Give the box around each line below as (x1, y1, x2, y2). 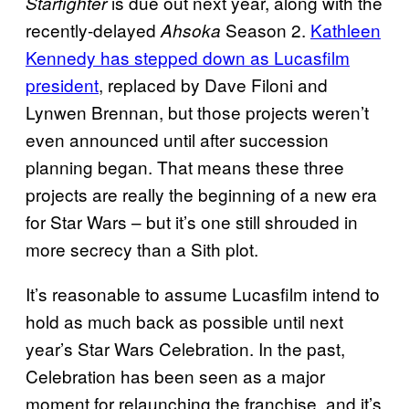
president (26, 72, 99, 98)
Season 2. (221, 17, 310, 43)
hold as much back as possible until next (26, 309, 343, 334)
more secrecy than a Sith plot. (26, 236, 258, 262)
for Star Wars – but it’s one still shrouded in (26, 209, 358, 235)
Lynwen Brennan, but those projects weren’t (26, 100, 369, 125)
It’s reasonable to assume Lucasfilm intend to (26, 281, 380, 307)
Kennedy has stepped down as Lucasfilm (26, 45, 350, 70)
